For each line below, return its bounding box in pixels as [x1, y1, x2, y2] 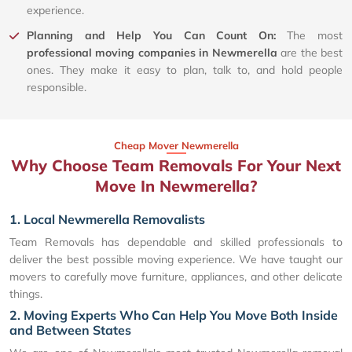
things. [9, 286, 42, 301]
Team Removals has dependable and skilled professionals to [9, 234, 343, 249]
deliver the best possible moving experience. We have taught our [9, 251, 343, 266]
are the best [277, 45, 343, 60]
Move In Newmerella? [95, 175, 257, 196]
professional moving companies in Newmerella [27, 45, 277, 60]
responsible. [27, 79, 86, 94]
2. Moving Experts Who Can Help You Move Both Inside [9, 306, 338, 323]
